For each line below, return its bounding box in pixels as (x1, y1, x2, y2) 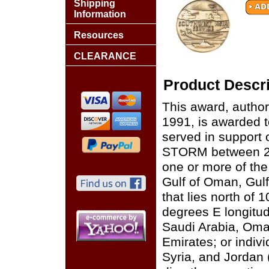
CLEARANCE (74, 51, 136, 61)
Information (74, 9, 126, 19)
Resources (74, 30, 124, 40)
